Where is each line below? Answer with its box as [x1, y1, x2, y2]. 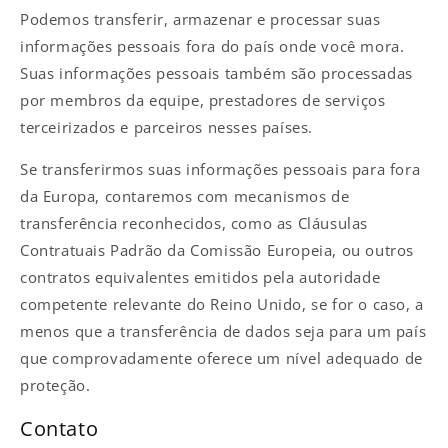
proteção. [20, 375, 91, 396]
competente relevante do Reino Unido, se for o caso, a [20, 294, 424, 315]
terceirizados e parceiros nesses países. [20, 117, 314, 138]
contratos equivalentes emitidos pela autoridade [20, 267, 381, 288]
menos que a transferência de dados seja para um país [20, 321, 427, 342]
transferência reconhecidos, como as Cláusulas [20, 213, 369, 234]
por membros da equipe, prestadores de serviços [20, 90, 386, 111]
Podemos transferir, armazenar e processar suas [20, 9, 381, 30]
